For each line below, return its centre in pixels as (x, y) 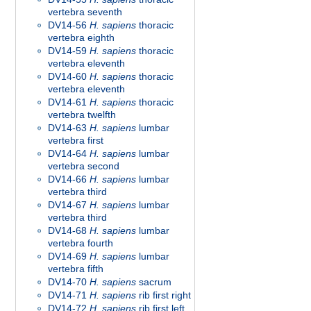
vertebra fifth (76, 269)
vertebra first (76, 140)
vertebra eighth (81, 37)
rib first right (163, 295)
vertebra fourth (81, 243)
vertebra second (84, 166)
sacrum (154, 282)
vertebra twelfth (82, 115)
